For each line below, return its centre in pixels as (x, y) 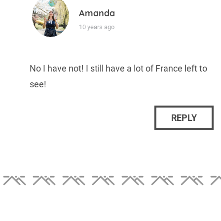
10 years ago (97, 27)
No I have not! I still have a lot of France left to (118, 68)
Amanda (97, 13)
